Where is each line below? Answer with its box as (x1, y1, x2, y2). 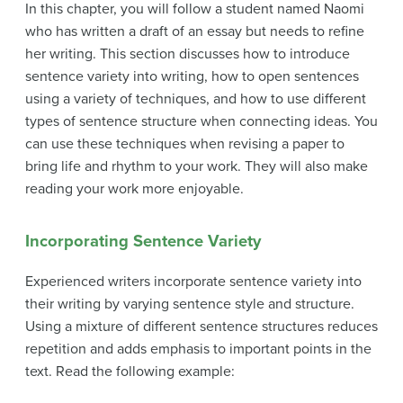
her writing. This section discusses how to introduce (25, 45, 350, 64)
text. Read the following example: (25, 362, 235, 381)
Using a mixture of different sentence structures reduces (25, 317, 378, 336)
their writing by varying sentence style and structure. (25, 294, 354, 313)
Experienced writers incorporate (25, 272, 229, 291)
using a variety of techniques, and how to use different (25, 90, 366, 109)
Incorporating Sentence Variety (25, 231, 261, 252)
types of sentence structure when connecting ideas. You (25, 112, 378, 131)
